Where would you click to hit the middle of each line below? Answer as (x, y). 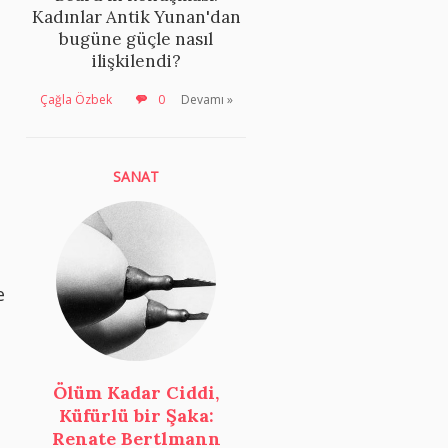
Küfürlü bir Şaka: (136, 415)
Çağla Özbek (76, 100)
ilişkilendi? (136, 61)
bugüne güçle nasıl (136, 39)
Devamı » (207, 100)
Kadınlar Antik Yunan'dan (136, 17)
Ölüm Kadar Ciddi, (136, 392)
